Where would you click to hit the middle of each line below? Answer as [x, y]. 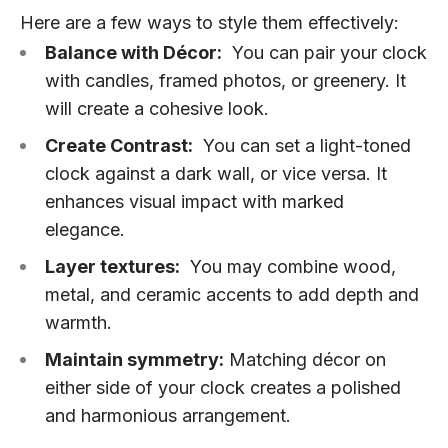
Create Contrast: [119, 146]
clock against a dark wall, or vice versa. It [216, 174]
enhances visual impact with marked [194, 202]
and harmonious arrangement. [168, 416]
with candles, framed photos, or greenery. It [225, 81]
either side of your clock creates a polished [223, 388]
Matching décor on [305, 360]
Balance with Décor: [133, 53]
